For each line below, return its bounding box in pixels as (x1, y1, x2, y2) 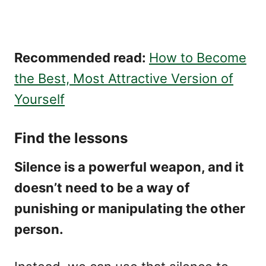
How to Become (149, 50, 246, 65)
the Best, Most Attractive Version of (14, 71, 233, 86)
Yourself (14, 91, 65, 107)
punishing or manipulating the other (14, 201, 245, 216)
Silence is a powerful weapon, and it (14, 159, 244, 175)
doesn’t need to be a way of (14, 180, 189, 195)
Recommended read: (14, 50, 149, 65)
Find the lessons (14, 129, 128, 147)
